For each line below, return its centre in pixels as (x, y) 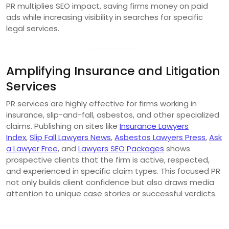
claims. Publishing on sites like (63, 126)
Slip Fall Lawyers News (70, 137)
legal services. (33, 28)
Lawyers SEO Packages (121, 148)
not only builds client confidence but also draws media (110, 182)
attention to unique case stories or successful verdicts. (111, 193)
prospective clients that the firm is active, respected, (108, 159)
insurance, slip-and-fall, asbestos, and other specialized (113, 114)
